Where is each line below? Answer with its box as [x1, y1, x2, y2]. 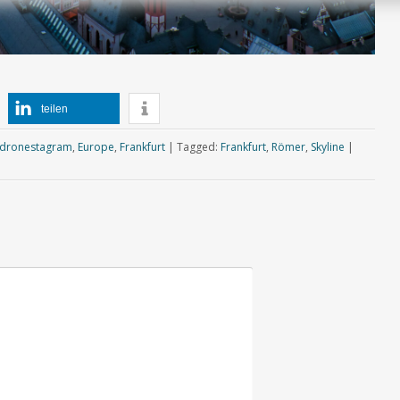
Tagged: [176, 139, 221, 155]
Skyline [310, 139, 345, 155]
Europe [77, 139, 114, 155]
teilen [41, 103, 68, 116]
